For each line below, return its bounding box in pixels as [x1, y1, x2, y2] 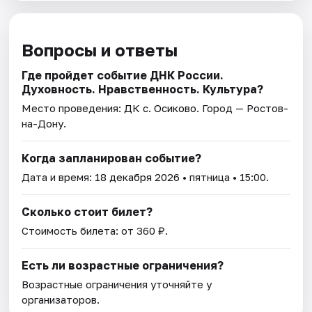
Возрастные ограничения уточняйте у [22, 277, 212, 290]
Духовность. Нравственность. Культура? [22, 81, 264, 96]
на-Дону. [22, 116, 67, 130]
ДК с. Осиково [124, 101, 197, 114]
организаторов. [22, 292, 100, 306]
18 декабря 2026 [95, 170, 180, 183]
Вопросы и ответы [22, 39, 178, 60]
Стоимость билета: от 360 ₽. [22, 224, 169, 237]
